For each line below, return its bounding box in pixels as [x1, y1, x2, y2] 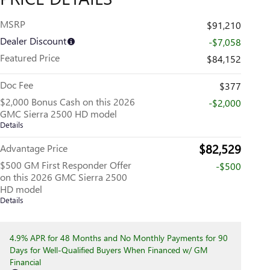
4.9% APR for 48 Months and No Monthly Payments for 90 [10, 232, 228, 244]
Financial [10, 256, 41, 268]
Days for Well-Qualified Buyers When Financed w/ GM [10, 244, 208, 256]
